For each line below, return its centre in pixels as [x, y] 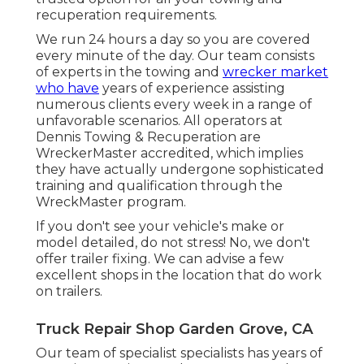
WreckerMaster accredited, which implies [169, 154]
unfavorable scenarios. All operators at [159, 121]
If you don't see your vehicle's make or [160, 227]
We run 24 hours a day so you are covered [173, 40]
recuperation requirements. [126, 15]
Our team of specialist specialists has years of [179, 353]
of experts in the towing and [129, 72]
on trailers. [69, 292]
